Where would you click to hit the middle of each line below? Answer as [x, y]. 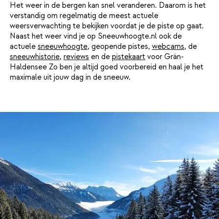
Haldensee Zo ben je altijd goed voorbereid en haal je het [107, 67]
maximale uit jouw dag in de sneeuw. [70, 77]
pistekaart [129, 56]
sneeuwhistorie [35, 56]
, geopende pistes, [120, 46]
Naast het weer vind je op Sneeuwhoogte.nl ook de [96, 36]
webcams [168, 46]
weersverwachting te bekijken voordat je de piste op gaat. [107, 26]
